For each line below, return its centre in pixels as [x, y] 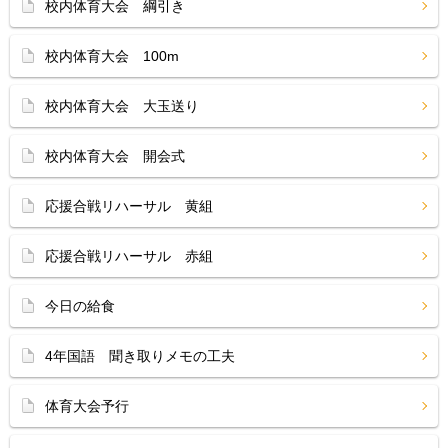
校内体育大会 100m [112, 56]
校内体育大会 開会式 [115, 156]
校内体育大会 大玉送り [122, 106]
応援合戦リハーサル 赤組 [129, 256]
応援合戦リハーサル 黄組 [129, 206]
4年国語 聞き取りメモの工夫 [140, 356]
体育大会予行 [87, 406]
